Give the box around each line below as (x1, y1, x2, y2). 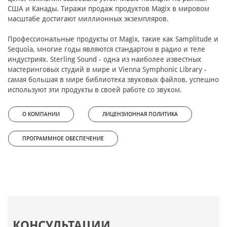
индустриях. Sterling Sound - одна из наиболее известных (8, 55, 201, 64)
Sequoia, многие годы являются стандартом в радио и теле (8, 45, 205, 54)
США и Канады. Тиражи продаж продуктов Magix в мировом (8, 5, 209, 13)
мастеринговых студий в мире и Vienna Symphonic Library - (8, 65, 207, 74)
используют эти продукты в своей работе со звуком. (8, 86, 182, 94)
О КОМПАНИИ (22, 111, 60, 118)
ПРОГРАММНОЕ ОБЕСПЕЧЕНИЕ (22, 135, 104, 142)
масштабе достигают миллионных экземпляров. (8, 15, 169, 23)
